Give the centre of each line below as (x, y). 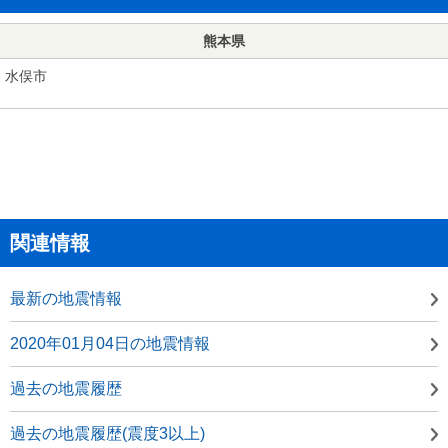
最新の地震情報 (66, 298)
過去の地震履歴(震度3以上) (107, 433)
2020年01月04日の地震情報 (110, 343)
